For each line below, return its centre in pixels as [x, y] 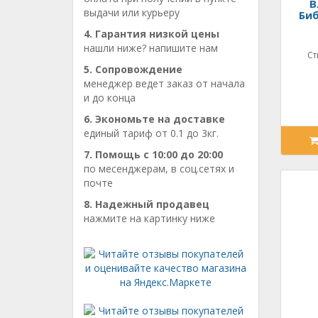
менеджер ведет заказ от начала [164, 83]
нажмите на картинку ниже [149, 218]
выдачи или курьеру [132, 12]
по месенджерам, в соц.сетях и [159, 169]
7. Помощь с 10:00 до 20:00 [153, 154]
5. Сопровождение [133, 69]
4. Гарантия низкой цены [152, 34]
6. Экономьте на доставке [154, 119]
